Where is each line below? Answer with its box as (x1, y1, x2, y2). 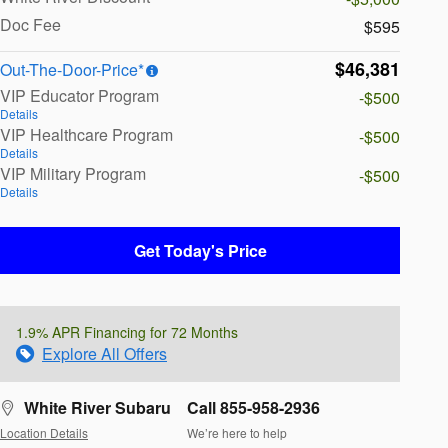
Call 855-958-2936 (187, 396, 320, 420)
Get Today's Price (133, 239, 267, 263)
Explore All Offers (42, 342, 167, 366)
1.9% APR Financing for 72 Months (16, 322, 238, 343)
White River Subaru (24, 396, 171, 420)
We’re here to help (187, 423, 287, 441)
